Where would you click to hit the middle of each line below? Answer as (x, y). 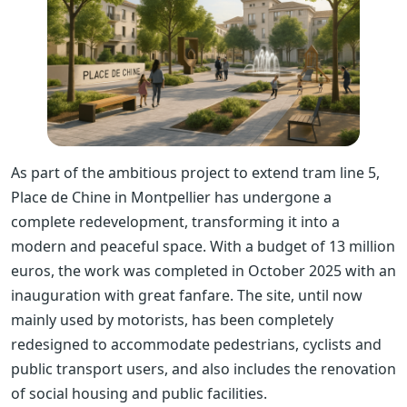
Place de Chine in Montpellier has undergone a (171, 197)
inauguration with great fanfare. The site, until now (187, 295)
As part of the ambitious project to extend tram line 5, (195, 172)
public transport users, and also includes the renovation (203, 368)
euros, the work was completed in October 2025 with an (203, 270)
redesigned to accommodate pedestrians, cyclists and (196, 344)
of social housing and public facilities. (139, 393)
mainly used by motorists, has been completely (172, 319)
